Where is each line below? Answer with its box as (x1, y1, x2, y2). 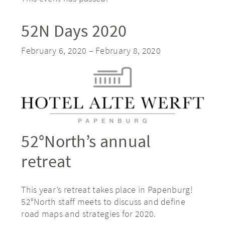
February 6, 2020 (21, 45, 87, 56)
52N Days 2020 (21, 20, 127, 41)
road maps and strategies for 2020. (21, 208, 156, 220)
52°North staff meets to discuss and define (21, 196, 185, 208)
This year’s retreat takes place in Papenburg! (21, 184, 193, 196)
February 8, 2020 (95, 45, 161, 56)
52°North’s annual (21, 130, 151, 152)
